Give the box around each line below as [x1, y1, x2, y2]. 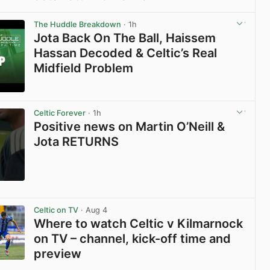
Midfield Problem [34, 60, 134, 75]
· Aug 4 [78, 206, 108, 215]
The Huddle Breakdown [34, 19, 122, 29]
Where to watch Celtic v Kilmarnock [34, 216, 243, 231]
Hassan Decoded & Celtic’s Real [34, 45, 218, 60]
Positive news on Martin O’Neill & [34, 119, 225, 134]
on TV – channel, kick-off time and [34, 231, 231, 246]
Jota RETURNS [34, 134, 119, 149]
